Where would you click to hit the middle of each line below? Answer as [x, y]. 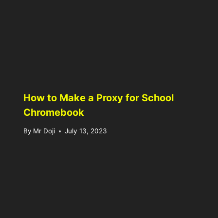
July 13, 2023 [86, 131]
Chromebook [54, 112]
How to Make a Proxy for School [99, 98]
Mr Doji [44, 131]
